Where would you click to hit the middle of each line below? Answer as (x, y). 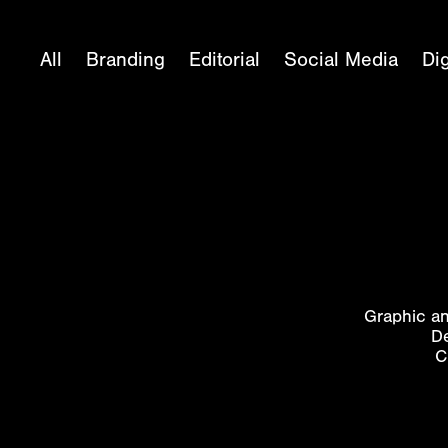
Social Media (341, 59)
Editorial (225, 59)
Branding (126, 59)
